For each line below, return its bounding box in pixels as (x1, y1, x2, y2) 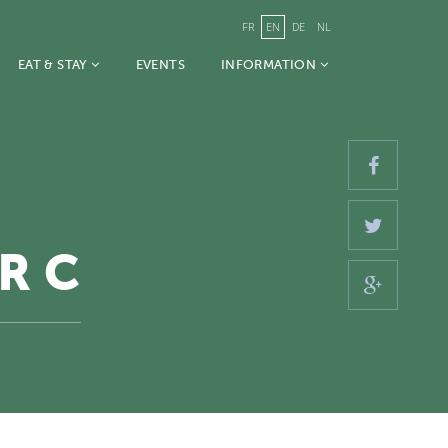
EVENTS (135, 57, 185, 72)
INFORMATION (220, 57, 320, 72)
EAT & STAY (17, 57, 92, 72)
